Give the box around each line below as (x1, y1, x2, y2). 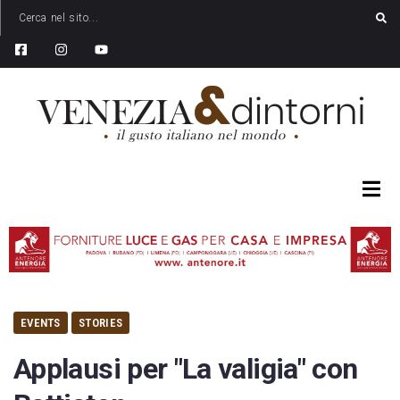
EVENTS (21, 316, 61, 330)
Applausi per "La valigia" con (13, 352, 358, 387)
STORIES (79, 316, 123, 330)
